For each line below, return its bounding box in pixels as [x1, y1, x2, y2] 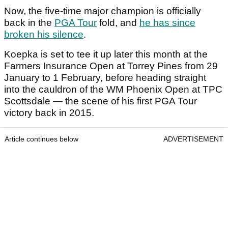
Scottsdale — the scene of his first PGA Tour [4, 96, 197, 107]
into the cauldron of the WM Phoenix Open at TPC [4, 84, 222, 95]
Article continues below [5, 135, 78, 144]
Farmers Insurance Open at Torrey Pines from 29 [4, 61, 218, 72]
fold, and [97, 17, 139, 28]
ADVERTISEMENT [163, 135, 223, 144]
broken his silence [4, 29, 83, 40]
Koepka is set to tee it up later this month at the [4, 49, 208, 60]
